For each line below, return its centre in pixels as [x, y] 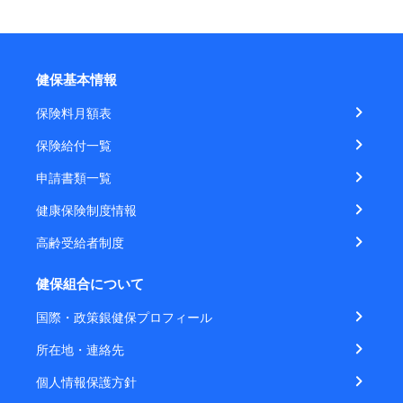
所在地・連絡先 [80, 349]
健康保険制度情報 [86, 210]
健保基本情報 [76, 79]
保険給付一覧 [74, 145]
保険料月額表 [74, 112]
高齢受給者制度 [80, 242]
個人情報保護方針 [86, 381]
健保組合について [90, 283]
